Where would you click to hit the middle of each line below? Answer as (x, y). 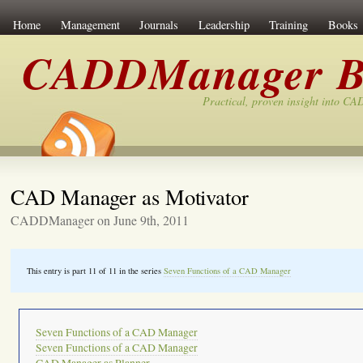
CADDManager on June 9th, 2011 (100, 220)
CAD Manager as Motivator (130, 197)
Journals (159, 24)
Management (90, 24)
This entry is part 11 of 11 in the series (96, 271)
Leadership (224, 24)
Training (289, 24)
